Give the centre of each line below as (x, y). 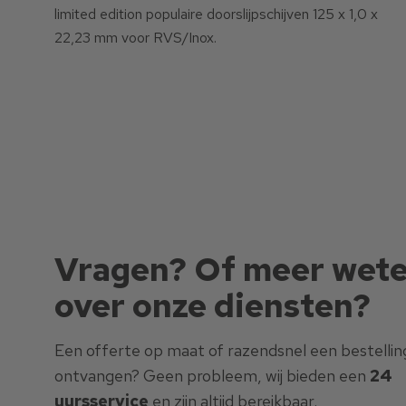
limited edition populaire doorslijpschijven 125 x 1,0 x (216, 14)
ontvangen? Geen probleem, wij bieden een (212, 376)
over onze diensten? (213, 306)
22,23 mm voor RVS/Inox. (135, 38)
